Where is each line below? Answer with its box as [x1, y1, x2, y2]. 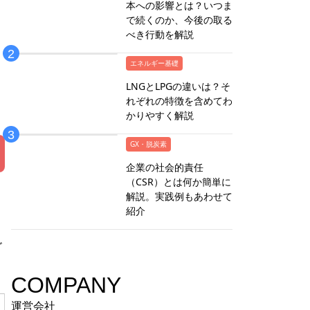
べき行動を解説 [126, 28, 194, 42]
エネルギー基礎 [130, 58, 179, 69]
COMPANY [11, 273, 121, 298]
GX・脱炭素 [130, 139, 167, 149]
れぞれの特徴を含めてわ [126, 94, 232, 108]
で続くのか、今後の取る [126, 13, 232, 27]
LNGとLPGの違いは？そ [126, 80, 230, 93]
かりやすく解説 [126, 109, 194, 122]
